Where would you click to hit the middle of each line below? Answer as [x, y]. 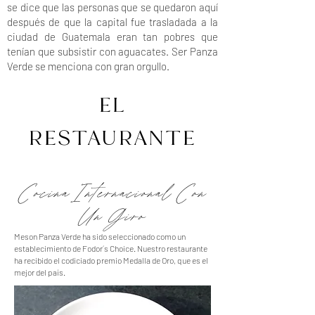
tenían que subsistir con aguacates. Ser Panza [112, 51]
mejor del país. [40, 272]
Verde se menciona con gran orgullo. [89, 66]
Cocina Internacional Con [112, 194]
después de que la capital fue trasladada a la [112, 22]
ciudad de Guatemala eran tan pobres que [112, 37]
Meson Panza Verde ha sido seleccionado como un [100, 236]
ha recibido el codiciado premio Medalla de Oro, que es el [111, 260]
